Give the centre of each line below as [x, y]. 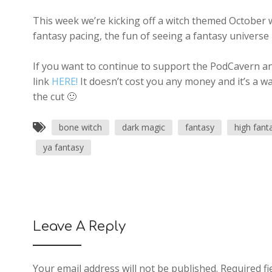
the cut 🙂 [54, 97]
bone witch [80, 127]
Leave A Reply [79, 226]
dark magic [143, 127]
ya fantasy [63, 147]
